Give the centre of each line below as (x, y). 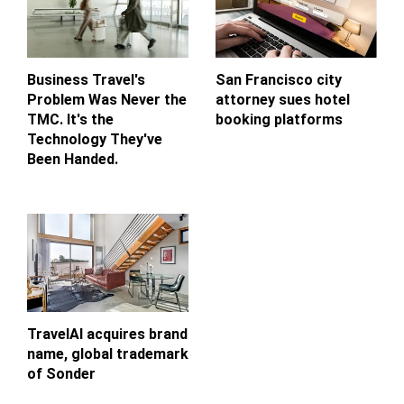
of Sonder (61, 373)
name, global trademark (108, 353)
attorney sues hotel (283, 99)
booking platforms (279, 119)
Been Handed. (73, 159)
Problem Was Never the (107, 99)
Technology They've (95, 139)
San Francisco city (279, 79)
